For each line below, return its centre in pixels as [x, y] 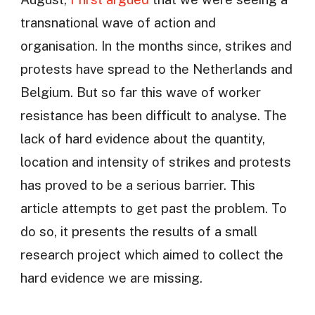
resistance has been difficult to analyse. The [153, 115]
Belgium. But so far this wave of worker [140, 92]
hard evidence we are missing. [111, 277]
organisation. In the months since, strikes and [156, 45]
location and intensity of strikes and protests [155, 161]
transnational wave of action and [118, 22]
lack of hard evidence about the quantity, [142, 138]
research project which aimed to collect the [152, 254]
